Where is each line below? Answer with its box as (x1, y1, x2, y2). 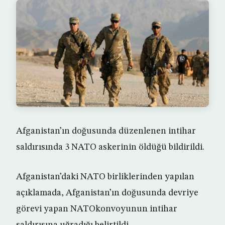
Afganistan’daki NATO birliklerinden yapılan (16, 172, 194, 182)
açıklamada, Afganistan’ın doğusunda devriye (16, 188, 198, 198)
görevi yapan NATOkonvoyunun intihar (16, 204, 177, 214)
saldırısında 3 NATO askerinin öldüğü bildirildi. (16, 143, 204, 152)
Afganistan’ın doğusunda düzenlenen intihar (16, 127, 196, 136)
